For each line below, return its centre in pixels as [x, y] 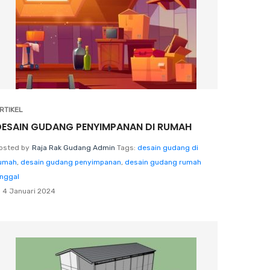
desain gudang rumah [163, 162]
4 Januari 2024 [29, 191]
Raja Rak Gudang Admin [74, 147]
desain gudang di [168, 147]
